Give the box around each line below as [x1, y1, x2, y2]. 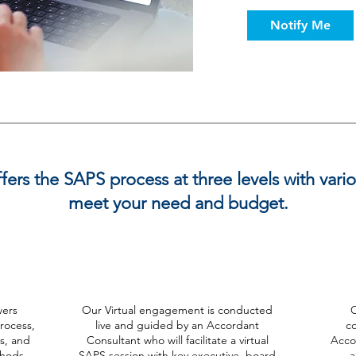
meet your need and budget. [68, 192, 288, 214]
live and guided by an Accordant [95, 318, 259, 332]
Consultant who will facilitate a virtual [86, 333, 269, 347]
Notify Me [270, 17, 331, 33]
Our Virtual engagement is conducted [82, 303, 273, 317]
